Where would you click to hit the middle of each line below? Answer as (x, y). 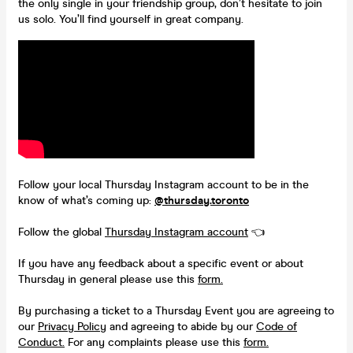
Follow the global (61, 232)
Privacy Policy (72, 326)
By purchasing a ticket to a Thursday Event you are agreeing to (176, 310)
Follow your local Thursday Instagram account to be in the (163, 184)
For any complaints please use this (154, 342)
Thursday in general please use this (108, 279)
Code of (277, 326)
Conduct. (41, 342)
